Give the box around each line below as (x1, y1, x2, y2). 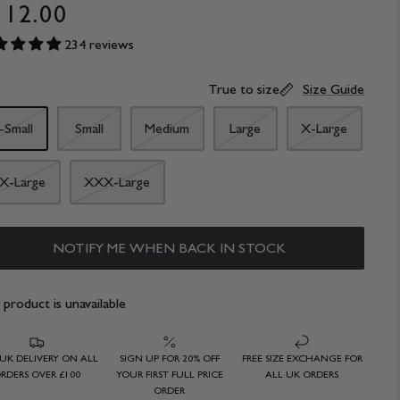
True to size (207, 79, 279, 97)
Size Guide (302, 79, 364, 97)
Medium (145, 120, 190, 137)
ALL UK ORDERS (265, 367, 339, 380)
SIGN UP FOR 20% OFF (119, 351, 220, 364)
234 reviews (63, 35, 134, 53)
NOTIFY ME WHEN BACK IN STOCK (53, 239, 287, 257)
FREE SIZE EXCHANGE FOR (241, 351, 362, 364)
